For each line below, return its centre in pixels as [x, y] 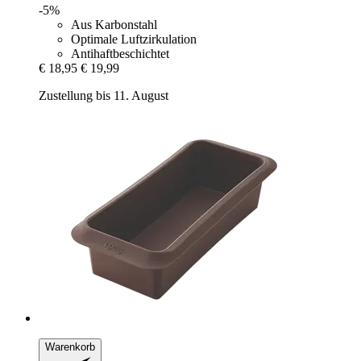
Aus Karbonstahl [114, 24]
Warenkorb [70, 346]
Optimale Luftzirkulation [134, 39]
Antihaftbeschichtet [120, 53]
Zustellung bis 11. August [104, 95]
